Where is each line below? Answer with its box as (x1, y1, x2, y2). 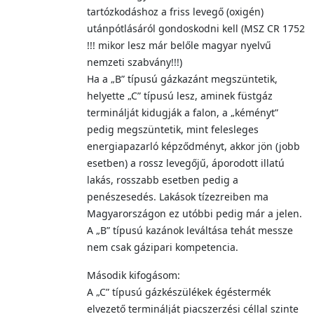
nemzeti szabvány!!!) (87, 55, 182, 69)
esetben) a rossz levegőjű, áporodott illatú (87, 156, 285, 170)
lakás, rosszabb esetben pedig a (87, 173, 238, 186)
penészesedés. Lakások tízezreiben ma (87, 190, 268, 203)
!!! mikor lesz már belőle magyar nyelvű (87, 39, 271, 52)
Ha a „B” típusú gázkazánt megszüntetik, (87, 72, 278, 86)
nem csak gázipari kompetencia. (87, 240, 238, 254)
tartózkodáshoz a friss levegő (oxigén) (87, 5, 264, 18)
